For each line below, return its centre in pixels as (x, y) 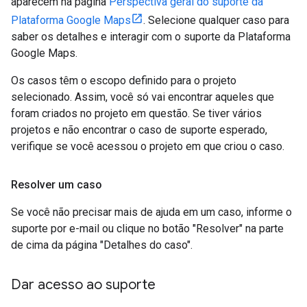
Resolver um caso (57, 184)
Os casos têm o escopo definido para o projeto (124, 80)
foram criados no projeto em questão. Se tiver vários (136, 113)
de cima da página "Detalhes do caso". (102, 245)
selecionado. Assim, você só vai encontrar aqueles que (143, 97)
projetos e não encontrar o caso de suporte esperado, (139, 130)
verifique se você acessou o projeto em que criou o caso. (148, 146)
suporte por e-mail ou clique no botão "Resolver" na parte (147, 228)
